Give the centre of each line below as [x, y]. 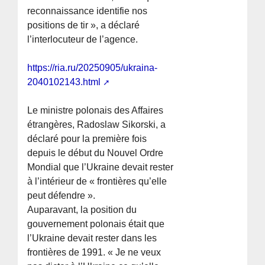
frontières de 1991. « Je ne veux [94, 253]
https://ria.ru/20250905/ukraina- [93, 68]
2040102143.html [64, 82]
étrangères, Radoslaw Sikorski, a [97, 125]
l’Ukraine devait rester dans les [92, 238]
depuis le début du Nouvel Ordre [96, 153]
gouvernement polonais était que [96, 224]
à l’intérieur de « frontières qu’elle [97, 182]
